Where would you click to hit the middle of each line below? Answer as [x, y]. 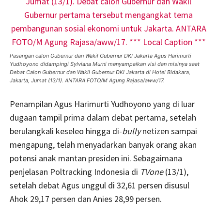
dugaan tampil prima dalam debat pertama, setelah [103, 117]
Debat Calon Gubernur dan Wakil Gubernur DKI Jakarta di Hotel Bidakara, [100, 72]
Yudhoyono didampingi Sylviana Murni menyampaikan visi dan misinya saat [105, 64]
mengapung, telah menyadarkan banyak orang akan [103, 144]
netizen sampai [170, 131]
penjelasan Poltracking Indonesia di [75, 171]
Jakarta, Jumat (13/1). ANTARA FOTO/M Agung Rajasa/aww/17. [87, 80]
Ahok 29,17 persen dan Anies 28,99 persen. [86, 199]
